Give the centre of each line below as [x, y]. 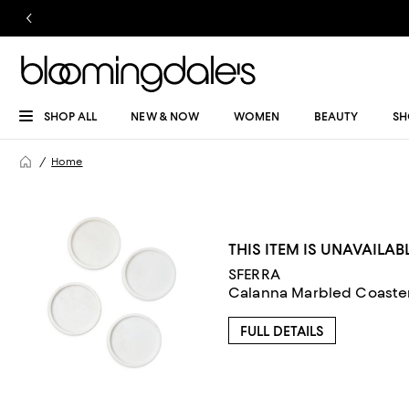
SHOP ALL [70, 116]
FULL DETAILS [282, 331]
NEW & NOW [165, 116]
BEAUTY [336, 116]
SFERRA [254, 274]
